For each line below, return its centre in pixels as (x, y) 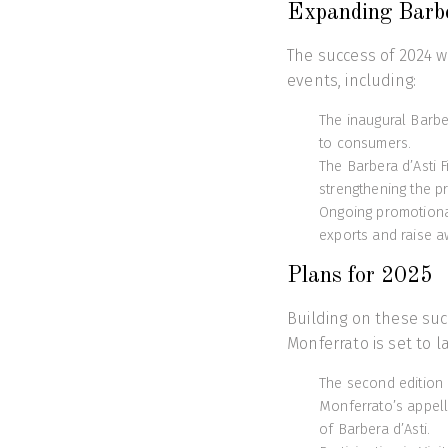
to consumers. (365, 144)
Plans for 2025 (360, 276)
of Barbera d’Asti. (375, 430)
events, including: (352, 81)
